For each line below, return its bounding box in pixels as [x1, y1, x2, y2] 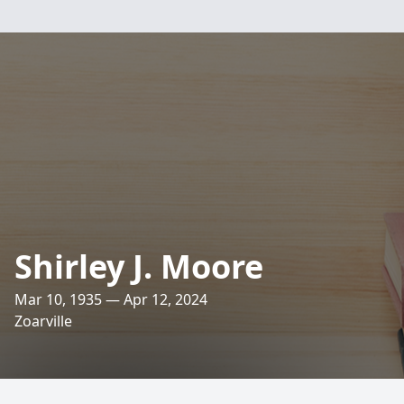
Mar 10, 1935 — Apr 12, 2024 [14, 289, 207, 309]
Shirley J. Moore [14, 244, 263, 289]
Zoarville [14, 311, 72, 331]
